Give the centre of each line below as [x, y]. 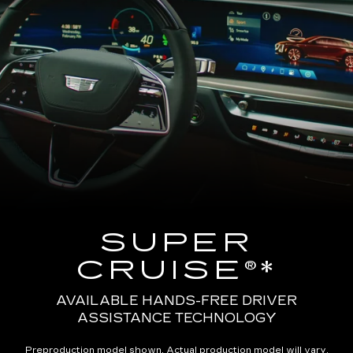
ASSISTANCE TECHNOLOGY [176, 318]
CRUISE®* [176, 271]
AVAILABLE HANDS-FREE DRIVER [176, 301]
